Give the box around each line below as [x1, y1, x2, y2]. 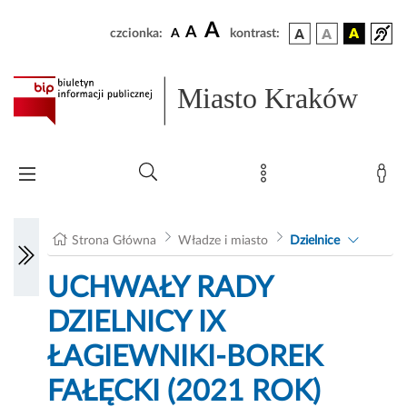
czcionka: [110, 27, 163, 40]
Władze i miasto [177, 234, 268, 248]
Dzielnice [289, 234, 340, 248]
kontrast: [230, 27, 280, 40]
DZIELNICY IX [47, 308, 226, 338]
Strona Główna [72, 234, 157, 248]
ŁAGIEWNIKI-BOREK [47, 342, 323, 372]
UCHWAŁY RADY [47, 273, 273, 303]
